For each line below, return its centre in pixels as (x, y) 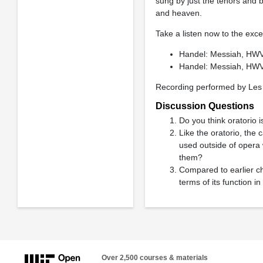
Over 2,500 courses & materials (155, 257)
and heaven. (178, 13)
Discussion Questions (205, 106)
